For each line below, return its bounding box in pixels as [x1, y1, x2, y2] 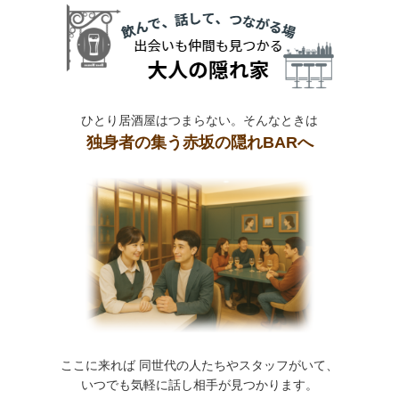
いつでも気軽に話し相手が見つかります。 [81, 377, 318, 392]
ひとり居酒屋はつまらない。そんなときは [81, 112, 318, 127]
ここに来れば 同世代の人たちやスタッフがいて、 [61, 357, 338, 372]
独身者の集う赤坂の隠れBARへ [85, 133, 313, 151]
